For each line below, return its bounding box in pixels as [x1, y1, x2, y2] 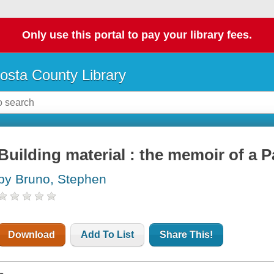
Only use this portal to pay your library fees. [22, 29, 252, 42]
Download [8, 229, 56, 240]
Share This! [160, 229, 213, 240]
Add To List [81, 229, 135, 240]
